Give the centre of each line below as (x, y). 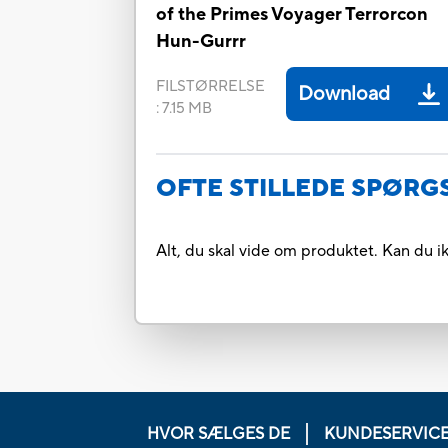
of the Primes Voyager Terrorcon (292, 15)
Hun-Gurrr (201, 42)
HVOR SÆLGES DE (218, 433)
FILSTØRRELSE (211, 87)
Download (344, 94)
